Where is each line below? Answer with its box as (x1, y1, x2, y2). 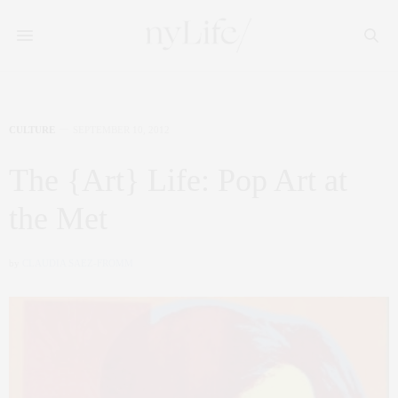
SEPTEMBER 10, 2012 (73, 124, 170, 135)
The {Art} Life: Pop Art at (9, 163, 347, 198)
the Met (9, 201, 107, 236)
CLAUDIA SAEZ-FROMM (22, 258, 133, 268)
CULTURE (9, 124, 55, 135)
